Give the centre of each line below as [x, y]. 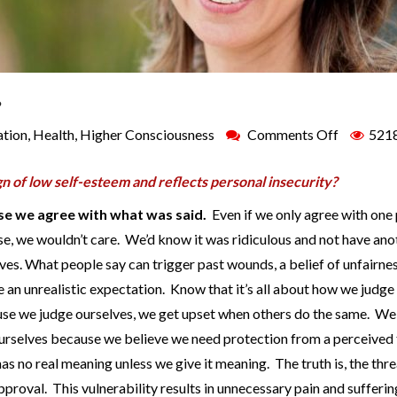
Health [54, 134]
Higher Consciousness [147, 134]
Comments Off [293, 134]
